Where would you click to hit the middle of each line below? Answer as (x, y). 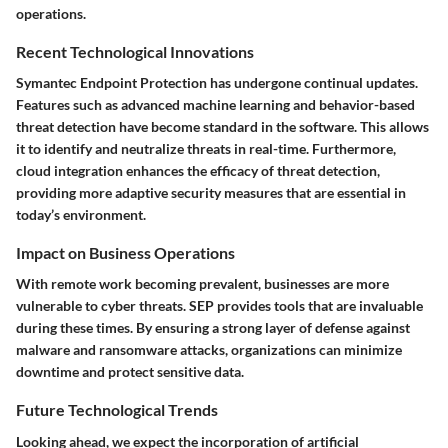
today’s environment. (81, 215)
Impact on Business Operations (125, 253)
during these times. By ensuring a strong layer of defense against (213, 328)
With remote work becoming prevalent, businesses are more (202, 284)
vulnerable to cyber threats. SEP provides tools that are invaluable (219, 306)
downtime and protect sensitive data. (130, 372)
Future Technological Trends (117, 410)
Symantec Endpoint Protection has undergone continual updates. (217, 83)
